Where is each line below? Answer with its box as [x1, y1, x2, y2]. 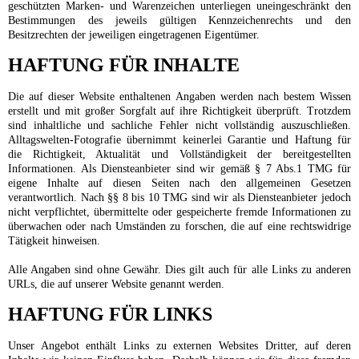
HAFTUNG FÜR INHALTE [8, 54, 240, 76]
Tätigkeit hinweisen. [8, 235, 100, 248]
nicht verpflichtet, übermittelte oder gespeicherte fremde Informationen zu [8, 206, 351, 219]
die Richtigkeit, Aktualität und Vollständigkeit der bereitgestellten [8, 148, 351, 161]
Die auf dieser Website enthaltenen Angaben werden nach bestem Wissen [8, 91, 351, 103]
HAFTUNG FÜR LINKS [8, 304, 212, 325]
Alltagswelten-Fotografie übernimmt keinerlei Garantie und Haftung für [8, 134, 351, 147]
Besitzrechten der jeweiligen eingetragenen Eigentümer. [8, 29, 260, 42]
